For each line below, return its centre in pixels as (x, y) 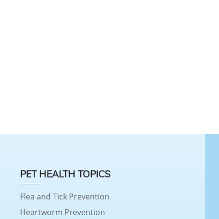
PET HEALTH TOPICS (65, 175)
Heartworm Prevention (62, 212)
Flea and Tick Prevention (65, 197)
